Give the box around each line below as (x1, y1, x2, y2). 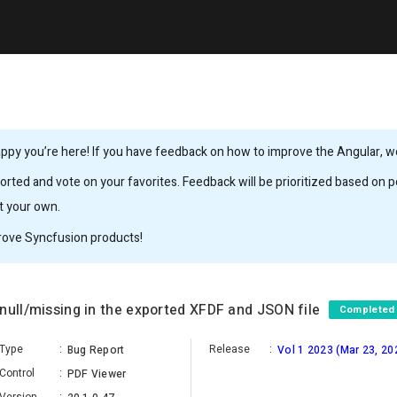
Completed (339, 302, 395, 317)
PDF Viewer (66, 366, 127, 382)
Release (209, 341, 250, 357)
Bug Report (66, 342, 125, 358)
